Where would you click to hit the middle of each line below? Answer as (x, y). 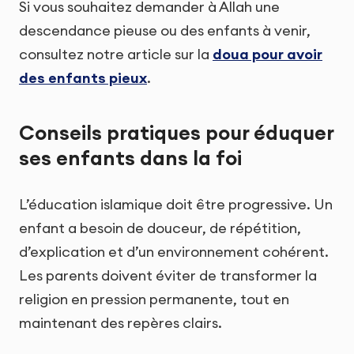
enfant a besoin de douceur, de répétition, (160, 228)
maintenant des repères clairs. (121, 322)
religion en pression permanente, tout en (154, 299)
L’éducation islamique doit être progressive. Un (176, 204)
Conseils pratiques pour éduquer (176, 133)
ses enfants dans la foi (130, 158)
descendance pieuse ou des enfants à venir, (165, 30)
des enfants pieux (83, 77)
